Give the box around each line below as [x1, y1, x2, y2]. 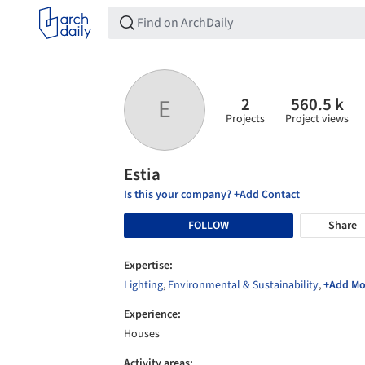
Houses [124, 326, 160, 342]
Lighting [124, 277, 163, 293]
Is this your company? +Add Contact [124, 187, 300, 203]
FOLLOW [188, 217, 229, 234]
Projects [226, 110, 265, 127]
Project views [285, 110, 349, 127]
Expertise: [124, 257, 173, 274]
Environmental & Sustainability [168, 277, 319, 293]
